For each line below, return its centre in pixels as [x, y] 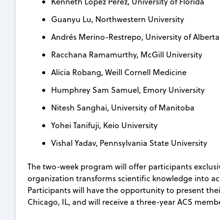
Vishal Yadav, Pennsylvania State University [129, 143]
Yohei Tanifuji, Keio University [104, 125]
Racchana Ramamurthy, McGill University [127, 54]
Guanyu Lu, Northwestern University [118, 19]
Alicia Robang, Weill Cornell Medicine [119, 72]
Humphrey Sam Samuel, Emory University [128, 90]
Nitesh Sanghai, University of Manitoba [123, 107]
